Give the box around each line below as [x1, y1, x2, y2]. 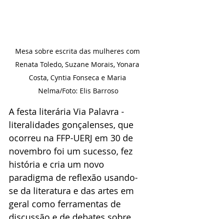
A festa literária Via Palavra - [9, 105, 127, 117]
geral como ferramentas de [9, 197, 123, 210]
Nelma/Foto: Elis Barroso [38, 86, 118, 95]
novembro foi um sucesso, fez [9, 145, 135, 157]
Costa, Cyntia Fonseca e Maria [28, 72, 128, 82]
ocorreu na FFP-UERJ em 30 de [9, 131, 135, 144]
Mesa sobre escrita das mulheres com [15, 46, 142, 56]
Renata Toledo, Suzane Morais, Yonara [15, 59, 141, 69]
